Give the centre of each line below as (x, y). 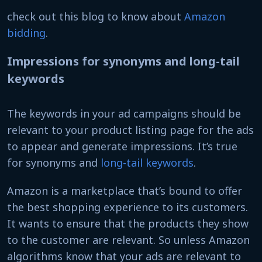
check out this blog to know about (96, 16)
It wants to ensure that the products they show (128, 223)
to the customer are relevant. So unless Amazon (128, 240)
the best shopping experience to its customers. (127, 207)
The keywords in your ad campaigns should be (124, 113)
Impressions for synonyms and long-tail (123, 61)
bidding (26, 33)
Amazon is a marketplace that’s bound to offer (125, 191)
